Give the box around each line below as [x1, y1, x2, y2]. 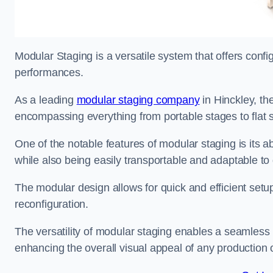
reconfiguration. [15, 198, 89, 210]
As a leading [15, 94, 77, 106]
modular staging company [76, 94, 200, 106]
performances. [15, 66, 83, 79]
